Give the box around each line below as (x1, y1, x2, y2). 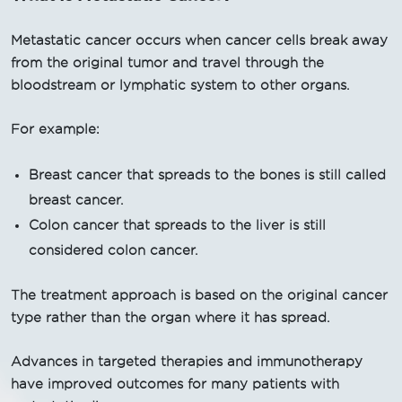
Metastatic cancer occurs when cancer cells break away (11, 32, 388, 48)
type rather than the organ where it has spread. (11, 310, 329, 325)
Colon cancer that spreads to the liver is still (29, 217, 326, 232)
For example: (11, 121, 100, 136)
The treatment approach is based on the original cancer (11, 287, 388, 302)
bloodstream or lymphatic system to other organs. (11, 77, 349, 92)
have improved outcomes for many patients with (11, 376, 339, 391)
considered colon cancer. (29, 242, 197, 258)
